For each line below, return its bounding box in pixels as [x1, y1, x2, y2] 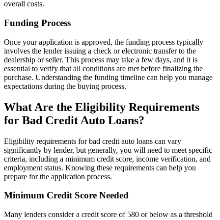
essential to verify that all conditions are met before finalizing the [4, 64, 203, 73]
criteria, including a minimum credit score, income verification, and [4, 154, 211, 163]
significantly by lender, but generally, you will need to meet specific [4, 145, 212, 154]
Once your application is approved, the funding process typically [4, 37, 203, 46]
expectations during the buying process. [4, 82, 126, 90]
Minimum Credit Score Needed [4, 190, 129, 201]
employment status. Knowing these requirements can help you [4, 163, 196, 172]
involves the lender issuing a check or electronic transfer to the [4, 46, 196, 55]
